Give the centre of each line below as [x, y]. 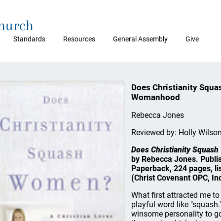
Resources [79, 39]
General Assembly [140, 39]
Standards [29, 39]
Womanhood [155, 97]
